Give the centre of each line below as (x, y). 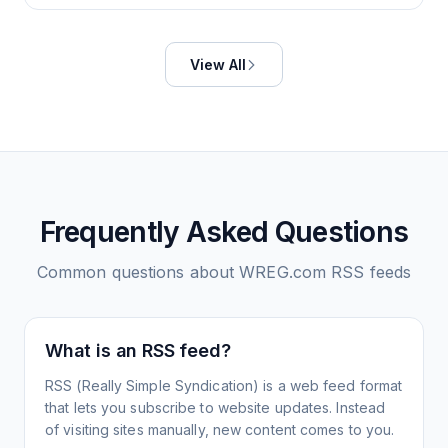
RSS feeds (369, 272)
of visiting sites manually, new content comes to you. (220, 429)
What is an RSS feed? (138, 350)
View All (218, 64)
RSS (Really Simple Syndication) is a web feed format (224, 385)
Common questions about (138, 272)
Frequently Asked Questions (224, 232)
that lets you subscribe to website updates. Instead (215, 407)
